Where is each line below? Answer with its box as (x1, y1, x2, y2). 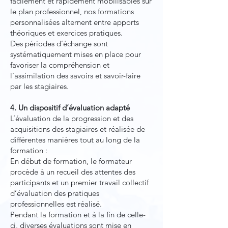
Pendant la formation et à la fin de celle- (10, 210, 146, 219)
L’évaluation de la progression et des (10, 113, 133, 123)
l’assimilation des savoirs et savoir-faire (10, 71, 140, 80)
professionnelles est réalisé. (10, 199, 102, 209)
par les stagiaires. (10, 81, 69, 91)
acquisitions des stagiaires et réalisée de (10, 124, 145, 134)
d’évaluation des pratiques (10, 188, 99, 198)
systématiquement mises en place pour (10, 49, 141, 59)
